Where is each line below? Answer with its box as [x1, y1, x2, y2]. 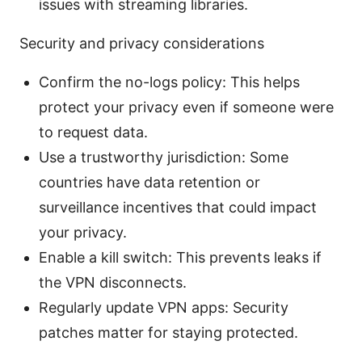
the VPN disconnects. [39, 273, 187, 291]
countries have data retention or [39, 173, 260, 191]
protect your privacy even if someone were [39, 98, 334, 116]
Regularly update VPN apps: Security [39, 298, 288, 316]
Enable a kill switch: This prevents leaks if [39, 248, 322, 266]
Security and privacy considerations [19, 34, 264, 52]
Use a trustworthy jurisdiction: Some [39, 148, 288, 166]
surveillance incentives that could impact [39, 198, 317, 216]
